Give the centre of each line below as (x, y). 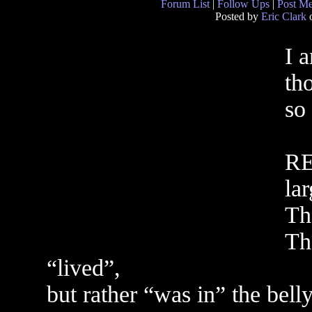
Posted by (238, 16)
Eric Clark (283, 16)
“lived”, (83, 268)
